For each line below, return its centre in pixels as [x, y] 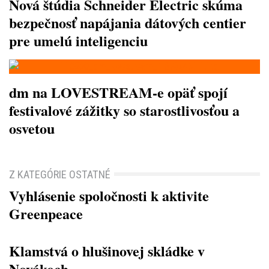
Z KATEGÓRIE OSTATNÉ [60, 175]
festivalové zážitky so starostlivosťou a [124, 110]
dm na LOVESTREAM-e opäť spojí [118, 92]
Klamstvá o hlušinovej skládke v [107, 251]
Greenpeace [46, 214]
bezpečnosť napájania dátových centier [128, 23]
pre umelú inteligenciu [78, 41]
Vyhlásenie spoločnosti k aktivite [109, 196]
